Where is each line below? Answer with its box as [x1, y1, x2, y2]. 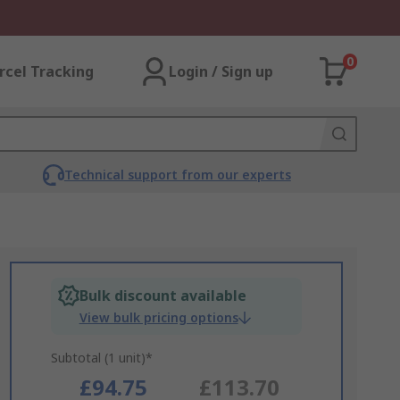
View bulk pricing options [79, 309, 238, 326]
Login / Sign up [169, 62, 273, 81]
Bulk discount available [79, 286, 246, 305]
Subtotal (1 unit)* [50, 349, 153, 366]
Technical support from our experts [63, 166, 291, 183]
